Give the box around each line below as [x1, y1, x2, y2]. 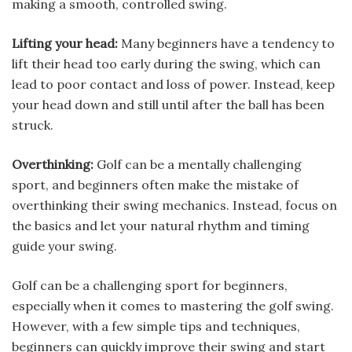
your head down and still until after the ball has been [12, 96, 324, 112]
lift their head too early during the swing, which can [12, 55, 321, 71]
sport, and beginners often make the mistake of [12, 176, 299, 192]
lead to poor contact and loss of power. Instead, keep [12, 75, 335, 92]
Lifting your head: [12, 35, 118, 51]
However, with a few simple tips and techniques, [12, 317, 300, 334]
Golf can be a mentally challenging [93, 156, 302, 172]
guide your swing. [12, 237, 117, 254]
